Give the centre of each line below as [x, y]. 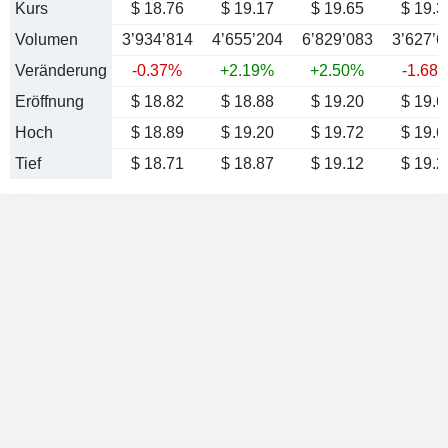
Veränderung [61, 70]
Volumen [46, 39]
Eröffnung [49, 101]
